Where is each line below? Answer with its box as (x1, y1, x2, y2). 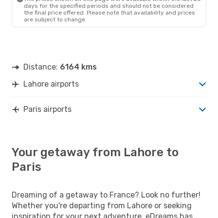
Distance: (23, 62, 60, 72)
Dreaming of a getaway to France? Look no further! (12, 190, 200, 200)
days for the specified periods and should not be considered (24, 2, 194, 9)
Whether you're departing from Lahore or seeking (12, 200, 192, 210)
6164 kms (60, 62, 97, 72)
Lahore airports (23, 79, 79, 89)
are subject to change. (24, 16, 87, 23)
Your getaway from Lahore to (12, 145, 179, 159)
